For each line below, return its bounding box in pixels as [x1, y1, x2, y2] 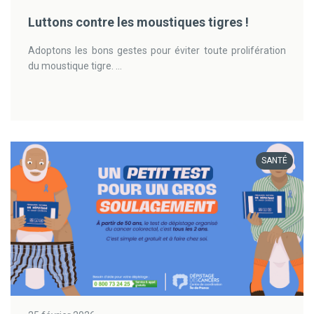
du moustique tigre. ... [28, 60, 122, 71]
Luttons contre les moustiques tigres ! [28, 15, 249, 29]
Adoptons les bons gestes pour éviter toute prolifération [28, 45, 286, 56]
